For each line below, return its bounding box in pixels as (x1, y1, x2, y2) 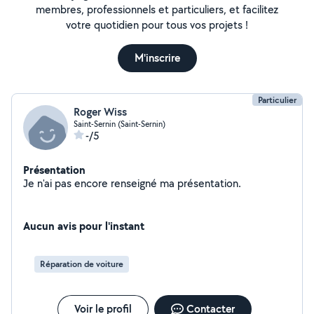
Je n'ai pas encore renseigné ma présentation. (177, 176, 241, 191)
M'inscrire (134, 50, 180, 65)
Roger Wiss (74, 104, 127, 119)
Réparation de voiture (40, 258, 123, 270)
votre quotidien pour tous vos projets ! (66, 18, 248, 32)
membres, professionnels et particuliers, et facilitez (36, 2, 278, 17)
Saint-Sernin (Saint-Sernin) (74, 118, 165, 129)
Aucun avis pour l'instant (23, 218, 144, 233)
